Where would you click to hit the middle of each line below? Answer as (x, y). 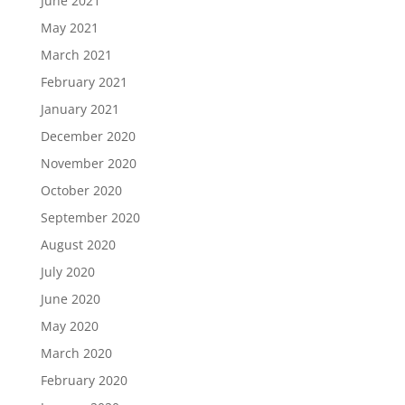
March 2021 (76, 55)
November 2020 (88, 163)
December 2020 (88, 136)
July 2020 (67, 272)
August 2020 (78, 245)
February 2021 (84, 82)
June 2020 (70, 299)
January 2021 (80, 109)
